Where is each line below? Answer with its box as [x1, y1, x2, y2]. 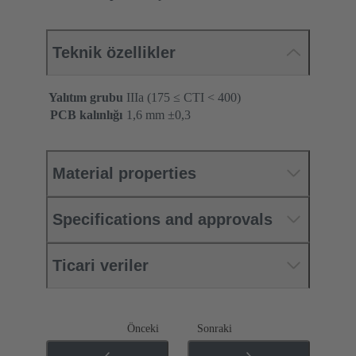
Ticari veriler [52, 256, 149, 274]
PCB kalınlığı [49, 107, 122, 122]
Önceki [127, 322, 159, 335]
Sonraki [197, 322, 232, 335]
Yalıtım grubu [48, 90, 123, 104]
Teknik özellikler [52, 43, 176, 61]
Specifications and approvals [52, 210, 273, 228]
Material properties [52, 164, 196, 182]
